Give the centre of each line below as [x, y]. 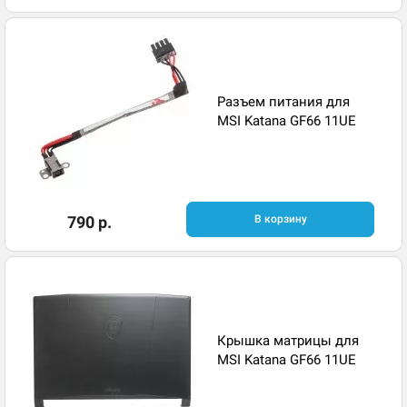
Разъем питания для [283, 101]
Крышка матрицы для [288, 340]
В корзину [280, 219]
